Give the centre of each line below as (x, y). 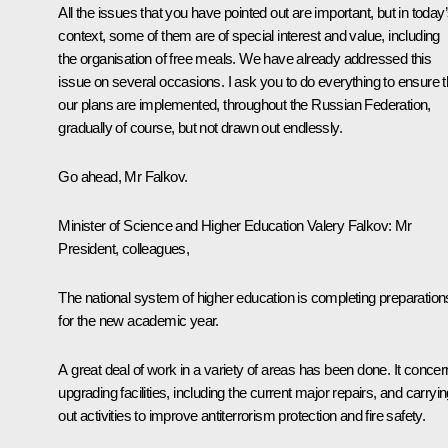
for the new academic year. (138, 320)
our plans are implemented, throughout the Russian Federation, (244, 104)
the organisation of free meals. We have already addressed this (245, 58)
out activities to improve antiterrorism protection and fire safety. (242, 415)
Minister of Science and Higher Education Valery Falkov (223, 225)
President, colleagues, (124, 248)
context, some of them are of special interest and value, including (249, 35)
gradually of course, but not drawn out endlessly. (200, 127)
